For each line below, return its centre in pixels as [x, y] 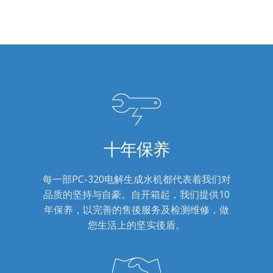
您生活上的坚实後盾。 [136, 225]
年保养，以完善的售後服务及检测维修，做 [136, 209]
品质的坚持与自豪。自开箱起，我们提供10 [136, 194]
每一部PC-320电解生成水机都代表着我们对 [136, 179]
